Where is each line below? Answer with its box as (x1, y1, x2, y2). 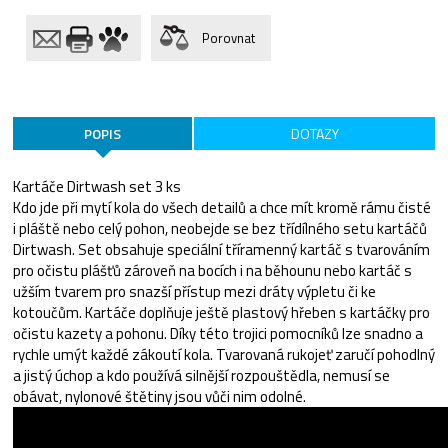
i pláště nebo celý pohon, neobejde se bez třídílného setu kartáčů (13, 217, 427, 240)
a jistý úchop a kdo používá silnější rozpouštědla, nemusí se (13, 364, 390, 387)
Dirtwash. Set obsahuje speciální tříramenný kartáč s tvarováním (13, 238, 430, 261)
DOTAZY (290, 122, 339, 144)
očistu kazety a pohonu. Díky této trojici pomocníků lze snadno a (13, 322, 423, 345)
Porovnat (202, 27, 255, 48)
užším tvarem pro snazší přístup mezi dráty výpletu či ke (13, 280, 376, 303)
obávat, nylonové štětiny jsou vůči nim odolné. (13, 385, 306, 408)
